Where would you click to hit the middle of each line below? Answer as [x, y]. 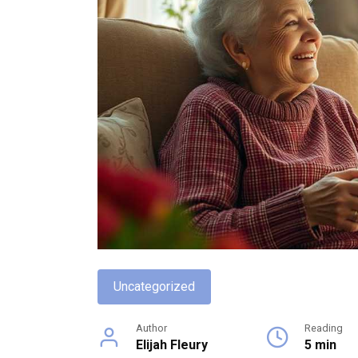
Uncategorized [154, 287]
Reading [324, 328]
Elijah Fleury [172, 345]
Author [151, 328]
